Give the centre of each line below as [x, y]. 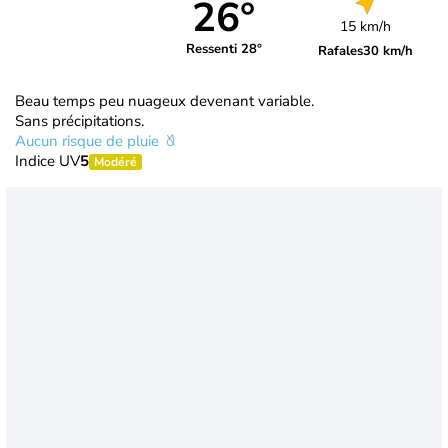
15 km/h [366, 26]
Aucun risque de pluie [89, 140]
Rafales [341, 50]
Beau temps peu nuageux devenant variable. [164, 100]
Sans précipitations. [79, 120]
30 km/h [388, 50]
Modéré [115, 161]
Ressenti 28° [223, 49]
